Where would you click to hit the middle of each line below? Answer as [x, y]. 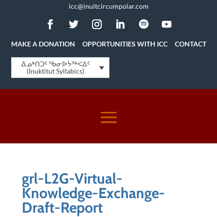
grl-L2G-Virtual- [72, 178]
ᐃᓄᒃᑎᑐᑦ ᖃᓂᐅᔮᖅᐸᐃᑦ [55, 64]
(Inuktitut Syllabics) [56, 71]
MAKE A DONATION [43, 44]
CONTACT [190, 44]
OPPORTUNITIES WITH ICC [125, 44]
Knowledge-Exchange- [93, 193]
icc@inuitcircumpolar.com [108, 6]
